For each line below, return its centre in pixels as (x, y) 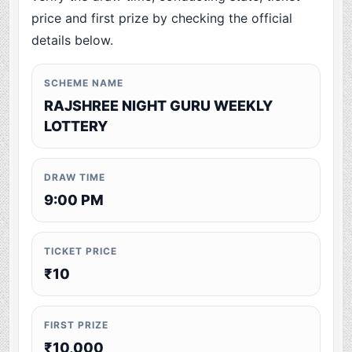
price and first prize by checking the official (162, 18)
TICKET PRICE (81, 251)
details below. (73, 40)
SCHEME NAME (84, 83)
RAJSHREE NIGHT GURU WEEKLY (159, 106)
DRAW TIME (75, 178)
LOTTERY (76, 126)
